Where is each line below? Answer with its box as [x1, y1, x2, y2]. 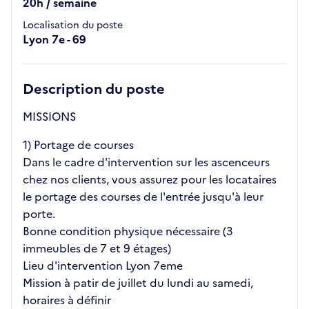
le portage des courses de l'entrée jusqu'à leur [23, 188, 263, 205]
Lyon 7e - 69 [23, 31, 86, 48]
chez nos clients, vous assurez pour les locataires [23, 171, 277, 188]
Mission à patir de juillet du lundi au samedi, [23, 275, 253, 291]
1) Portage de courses [23, 137, 134, 153]
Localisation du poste [23, 18, 123, 32]
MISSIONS [23, 108, 76, 125]
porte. [23, 206, 55, 222]
